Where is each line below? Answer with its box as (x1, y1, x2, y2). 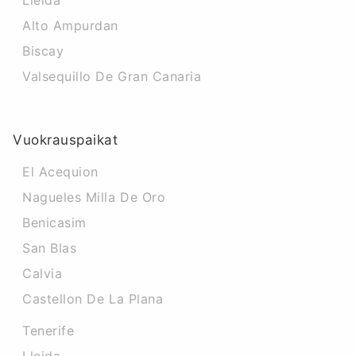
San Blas (22, 240, 77, 256)
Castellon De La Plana (22, 291, 164, 307)
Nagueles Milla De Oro (22, 189, 166, 205)
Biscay (22, 43, 64, 59)
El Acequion (22, 164, 99, 180)
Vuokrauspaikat (13, 132, 118, 148)
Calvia (22, 265, 63, 281)
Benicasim (22, 215, 87, 230)
